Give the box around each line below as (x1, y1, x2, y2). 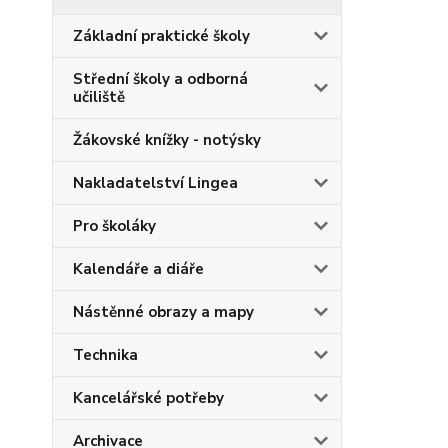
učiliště (73, 87, 125, 107)
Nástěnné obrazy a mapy (73, 302, 254, 322)
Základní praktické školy (73, 26, 250, 46)
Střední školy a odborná (73, 69, 248, 89)
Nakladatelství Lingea (73, 173, 238, 193)
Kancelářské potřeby (73, 388, 224, 408)
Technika (73, 345, 138, 365)
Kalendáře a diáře (73, 259, 204, 279)
